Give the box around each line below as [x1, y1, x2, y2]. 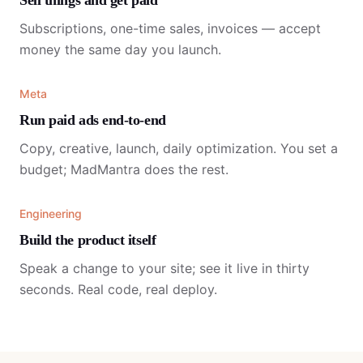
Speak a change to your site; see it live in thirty [19, 260, 310, 276]
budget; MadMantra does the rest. [19, 161, 228, 177]
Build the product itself [19, 232, 156, 248]
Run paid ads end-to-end [19, 112, 166, 128]
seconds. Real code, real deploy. [19, 281, 217, 297]
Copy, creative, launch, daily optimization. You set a [19, 140, 338, 156]
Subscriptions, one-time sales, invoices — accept [19, 20, 321, 36]
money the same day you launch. [19, 41, 221, 58]
